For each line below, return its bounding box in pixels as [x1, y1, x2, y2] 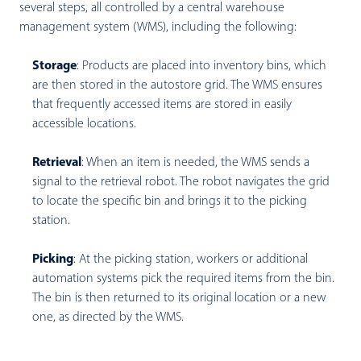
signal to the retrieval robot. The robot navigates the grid [32, 176, 330, 189]
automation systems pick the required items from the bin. [32, 272, 334, 285]
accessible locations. [32, 118, 136, 131]
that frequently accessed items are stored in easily [32, 98, 292, 111]
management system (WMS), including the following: [19, 21, 300, 34]
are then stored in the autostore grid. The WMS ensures [32, 79, 322, 92]
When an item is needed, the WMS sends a [86, 156, 309, 169]
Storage [32, 60, 77, 73]
